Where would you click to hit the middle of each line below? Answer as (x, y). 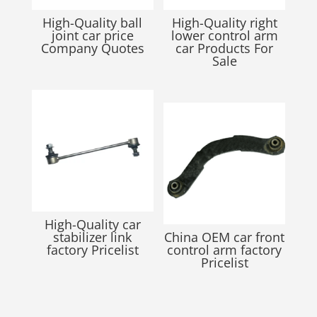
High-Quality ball (93, 22)
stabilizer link (93, 237)
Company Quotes (92, 48)
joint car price (92, 35)
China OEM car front (225, 237)
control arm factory (225, 249)
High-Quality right (224, 22)
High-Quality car (92, 224)
